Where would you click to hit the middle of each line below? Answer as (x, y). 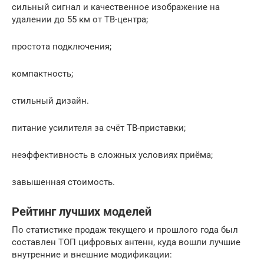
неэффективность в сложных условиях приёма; (112, 155)
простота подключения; (62, 46)
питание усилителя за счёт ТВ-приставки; (99, 128)
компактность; (42, 73)
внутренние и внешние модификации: (92, 254)
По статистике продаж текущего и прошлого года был (125, 230)
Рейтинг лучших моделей (82, 212)
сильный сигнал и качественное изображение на (116, 7)
